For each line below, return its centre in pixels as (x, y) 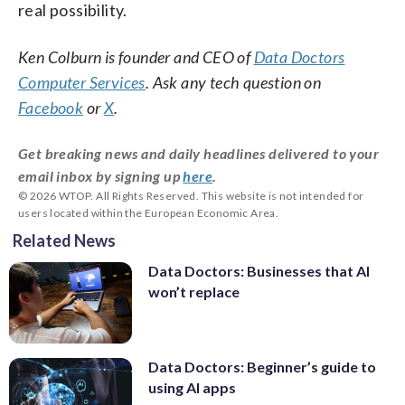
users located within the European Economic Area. (149, 212)
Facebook (51, 107)
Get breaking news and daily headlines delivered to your (198, 153)
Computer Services (82, 82)
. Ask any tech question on (233, 82)
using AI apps (192, 388)
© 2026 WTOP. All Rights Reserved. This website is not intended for (191, 195)
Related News (64, 240)
